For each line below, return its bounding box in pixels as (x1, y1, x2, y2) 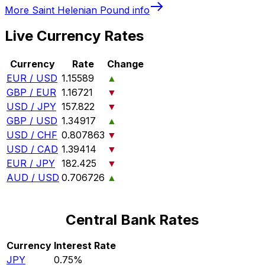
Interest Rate (54, 240, 116, 252)
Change (107, 58, 144, 70)
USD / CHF (7, 129, 57, 141)
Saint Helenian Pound (32, 4, 130, 16)
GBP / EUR (7, 86, 56, 99)
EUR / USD (7, 72, 57, 85)
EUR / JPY (7, 157, 55, 170)
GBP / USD (7, 115, 57, 127)
